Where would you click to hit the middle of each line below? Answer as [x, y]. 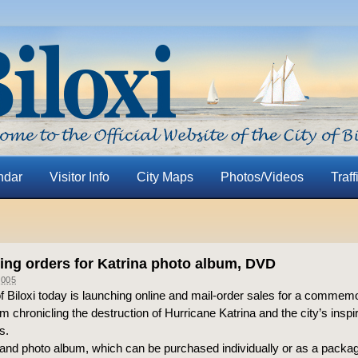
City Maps [165, 177]
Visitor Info [79, 177]
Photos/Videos [262, 177]
